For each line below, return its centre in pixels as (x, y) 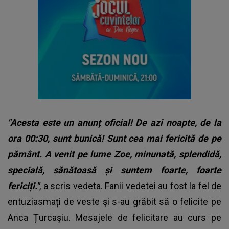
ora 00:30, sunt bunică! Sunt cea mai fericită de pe (114, 138)
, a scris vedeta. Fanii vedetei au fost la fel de (130, 186)
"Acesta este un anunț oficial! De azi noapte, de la (114, 122)
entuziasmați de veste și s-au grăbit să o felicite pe (114, 201)
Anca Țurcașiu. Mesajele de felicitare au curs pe (114, 217)
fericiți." (24, 186)
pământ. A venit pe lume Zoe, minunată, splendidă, (114, 154)
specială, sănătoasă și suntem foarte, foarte (114, 170)
